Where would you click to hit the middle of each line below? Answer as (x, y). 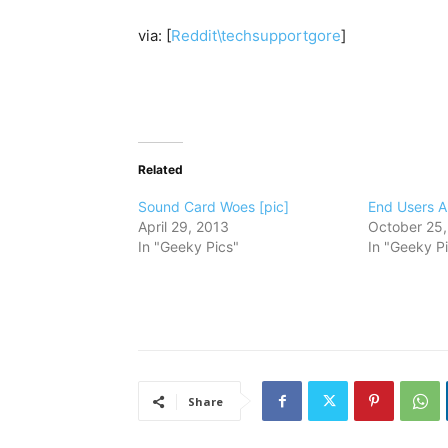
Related (160, 170)
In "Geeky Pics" (188, 247)
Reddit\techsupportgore (256, 36)
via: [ (154, 36)
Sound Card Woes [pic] (213, 207)
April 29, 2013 (183, 227)
